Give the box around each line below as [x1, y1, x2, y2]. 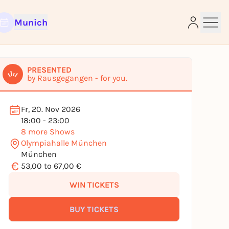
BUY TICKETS [70, 204, 119, 214]
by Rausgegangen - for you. [27, 73, 127, 83]
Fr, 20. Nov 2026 [21, 104, 80, 114]
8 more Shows [21, 127, 75, 136]
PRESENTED [27, 65, 72, 75]
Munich [14, 17, 48, 28]
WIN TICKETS [69, 179, 119, 190]
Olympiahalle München [21, 138, 107, 148]
